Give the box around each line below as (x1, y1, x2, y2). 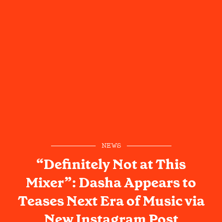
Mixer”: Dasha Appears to (26, 173, 196, 192)
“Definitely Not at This (36, 155, 186, 173)
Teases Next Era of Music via (17, 191, 205, 210)
